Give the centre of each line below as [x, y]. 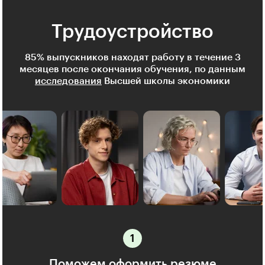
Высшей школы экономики [166, 81]
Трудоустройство [132, 32]
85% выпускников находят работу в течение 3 [132, 58]
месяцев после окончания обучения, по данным [132, 70]
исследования [68, 81]
